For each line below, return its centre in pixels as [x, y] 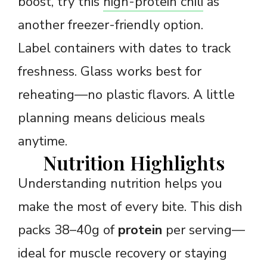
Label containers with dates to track [124, 48]
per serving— [204, 230]
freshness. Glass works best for [110, 71]
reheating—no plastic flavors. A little [126, 94]
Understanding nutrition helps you [120, 183]
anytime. [43, 141]
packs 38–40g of [68, 230]
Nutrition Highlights [133, 162]
